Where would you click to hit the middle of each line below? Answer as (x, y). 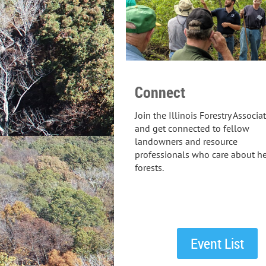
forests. (149, 168)
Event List (217, 243)
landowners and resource (186, 142)
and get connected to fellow (192, 129)
